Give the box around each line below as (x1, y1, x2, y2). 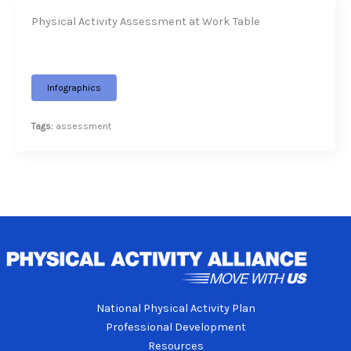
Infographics (47, 81, 101, 93)
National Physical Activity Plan (96, 302, 255, 316)
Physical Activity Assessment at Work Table (31, 14, 260, 28)
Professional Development (105, 320, 246, 335)
